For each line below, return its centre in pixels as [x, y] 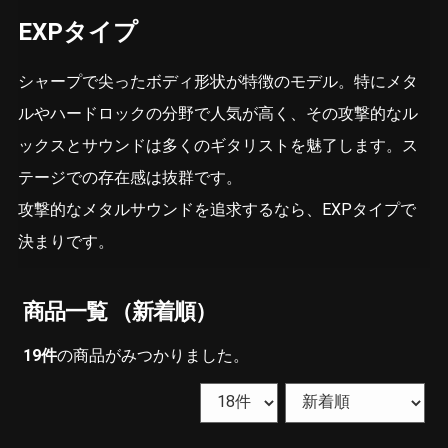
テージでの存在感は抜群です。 [130, 178]
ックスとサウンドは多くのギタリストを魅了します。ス [218, 146]
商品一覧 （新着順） [119, 311]
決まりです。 [66, 242]
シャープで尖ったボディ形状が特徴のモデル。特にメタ [218, 82]
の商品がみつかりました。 [153, 355]
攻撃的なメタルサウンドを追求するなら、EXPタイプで [217, 210]
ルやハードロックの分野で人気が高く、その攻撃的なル [218, 114]
